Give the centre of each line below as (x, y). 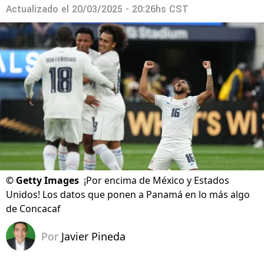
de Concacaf (33, 209)
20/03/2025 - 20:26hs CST (130, 9)
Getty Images (47, 181)
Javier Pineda (93, 237)
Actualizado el (39, 9)
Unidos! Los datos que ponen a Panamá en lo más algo (128, 195)
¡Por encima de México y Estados (156, 181)
